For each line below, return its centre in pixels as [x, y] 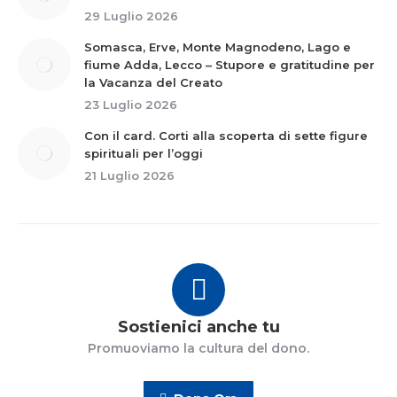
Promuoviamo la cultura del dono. [198, 348]
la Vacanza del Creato [153, 82]
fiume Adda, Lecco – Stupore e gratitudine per [230, 65]
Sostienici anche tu [198, 327]
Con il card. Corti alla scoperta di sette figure [226, 136]
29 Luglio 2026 [131, 16]
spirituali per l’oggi [144, 153]
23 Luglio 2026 [131, 105]
